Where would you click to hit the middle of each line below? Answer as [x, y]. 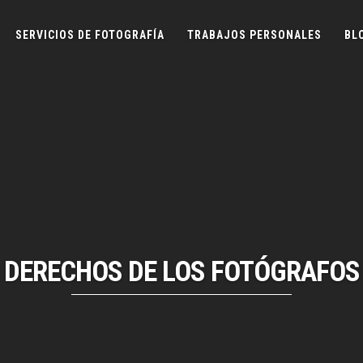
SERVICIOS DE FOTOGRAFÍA [90, 35]
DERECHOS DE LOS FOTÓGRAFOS [181, 272]
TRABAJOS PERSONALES [254, 35]
